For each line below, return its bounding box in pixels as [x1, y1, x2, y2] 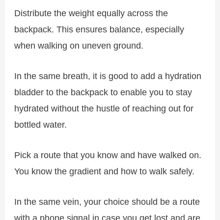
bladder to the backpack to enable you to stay [14, 86, 192, 97]
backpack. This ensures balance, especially [14, 24, 185, 34]
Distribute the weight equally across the [14, 7, 168, 18]
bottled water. [14, 119, 67, 130]
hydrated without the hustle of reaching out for [14, 103, 194, 113]
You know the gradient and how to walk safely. [14, 166, 195, 177]
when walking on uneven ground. [14, 40, 144, 51]
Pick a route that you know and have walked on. [14, 150, 202, 161]
